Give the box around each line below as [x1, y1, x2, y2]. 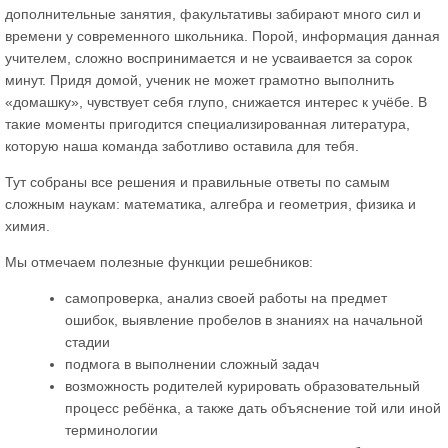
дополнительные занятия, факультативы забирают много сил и [5, 5, 421, 22]
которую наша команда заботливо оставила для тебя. [5, 137, 359, 154]
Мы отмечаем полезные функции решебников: [5, 253, 313, 270]
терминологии [65, 421, 158, 438]
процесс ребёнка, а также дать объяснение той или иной [65, 399, 441, 416]
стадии [65, 333, 110, 350]
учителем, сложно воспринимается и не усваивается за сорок [5, 49, 412, 66]
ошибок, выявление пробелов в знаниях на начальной [65, 311, 423, 328]
